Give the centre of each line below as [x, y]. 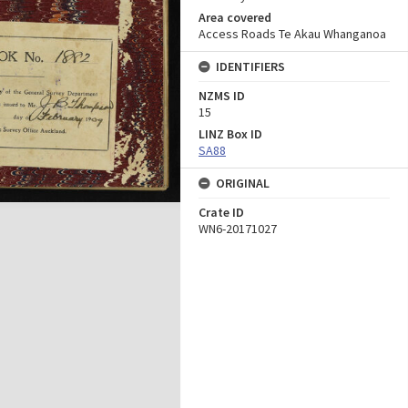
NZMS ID [222, 96]
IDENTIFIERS [250, 66]
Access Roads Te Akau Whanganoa [292, 34]
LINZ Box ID [230, 134]
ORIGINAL [243, 183]
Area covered [235, 17]
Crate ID [221, 212]
